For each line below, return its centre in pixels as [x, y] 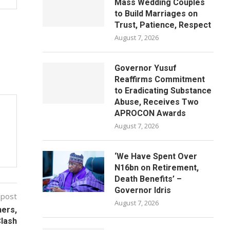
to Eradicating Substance [163, 91]
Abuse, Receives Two [157, 102]
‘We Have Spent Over [156, 156]
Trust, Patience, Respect [163, 25]
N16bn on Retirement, [157, 168]
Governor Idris [143, 190]
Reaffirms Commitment [160, 79]
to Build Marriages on [156, 14]
